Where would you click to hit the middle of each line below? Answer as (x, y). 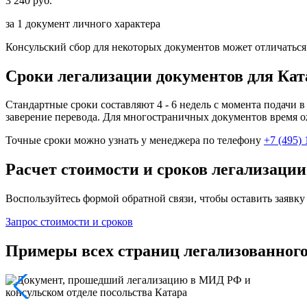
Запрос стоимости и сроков (69, 222)
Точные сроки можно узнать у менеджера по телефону (135, 140)
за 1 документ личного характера (83, 23)
